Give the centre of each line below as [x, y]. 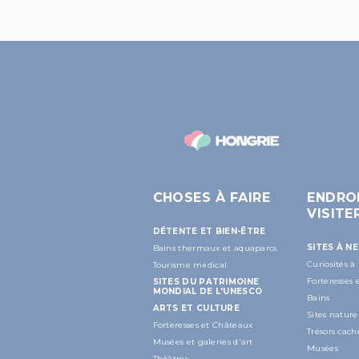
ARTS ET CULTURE [196, 308]
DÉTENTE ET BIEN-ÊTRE [209, 231]
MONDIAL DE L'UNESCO [208, 291]
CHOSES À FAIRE [212, 197]
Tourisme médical [190, 264]
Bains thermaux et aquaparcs [215, 248]
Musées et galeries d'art [203, 341]
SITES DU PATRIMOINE [206, 281]
